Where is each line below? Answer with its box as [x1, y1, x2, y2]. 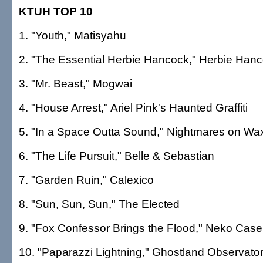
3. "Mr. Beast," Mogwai [19, 77, 132, 90]
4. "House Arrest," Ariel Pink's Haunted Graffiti [19, 101, 248, 114]
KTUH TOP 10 [19, 5, 93, 18]
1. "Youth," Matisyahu [19, 29, 126, 42]
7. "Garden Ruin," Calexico [19, 173, 154, 186]
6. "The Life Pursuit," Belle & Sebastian [19, 149, 214, 162]
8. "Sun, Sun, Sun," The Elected [19, 197, 180, 210]
